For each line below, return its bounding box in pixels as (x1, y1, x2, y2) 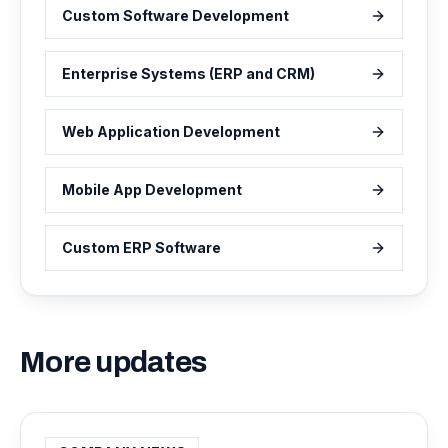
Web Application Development (62, 123, 280, 140)
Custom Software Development (62, 7, 289, 24)
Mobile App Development (62, 181, 242, 198)
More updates (20, 346, 206, 378)
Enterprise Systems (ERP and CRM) (62, 65, 315, 82)
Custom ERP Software (62, 239, 221, 256)
